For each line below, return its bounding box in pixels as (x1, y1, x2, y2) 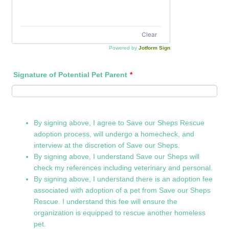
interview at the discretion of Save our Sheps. (34, 141, 185, 149)
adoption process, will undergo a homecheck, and (34, 130, 195, 138)
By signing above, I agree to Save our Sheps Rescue (34, 119, 205, 127)
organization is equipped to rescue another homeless (34, 209, 206, 217)
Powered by (109, 45, 138, 51)
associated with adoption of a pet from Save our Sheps (34, 186, 211, 194)
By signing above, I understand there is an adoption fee (34, 175, 213, 183)
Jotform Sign (139, 45, 171, 51)
